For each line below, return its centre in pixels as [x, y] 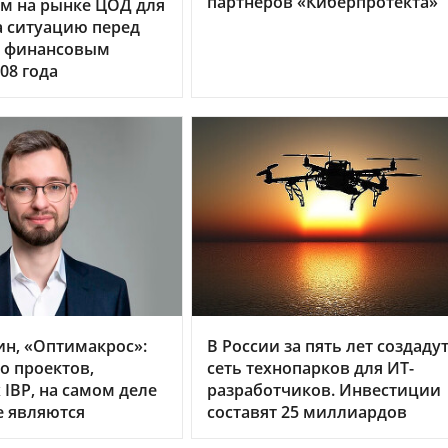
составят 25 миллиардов [307, 412]
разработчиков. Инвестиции [324, 390]
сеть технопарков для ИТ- [310, 368]
